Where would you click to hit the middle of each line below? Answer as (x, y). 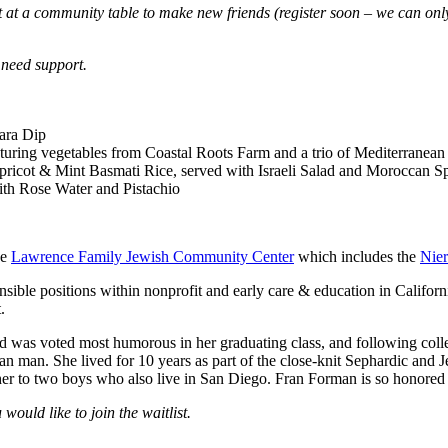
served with (219, 170)
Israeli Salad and (312, 170)
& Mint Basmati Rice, (110, 170)
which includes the (357, 256)
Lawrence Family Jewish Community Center (152, 256)
